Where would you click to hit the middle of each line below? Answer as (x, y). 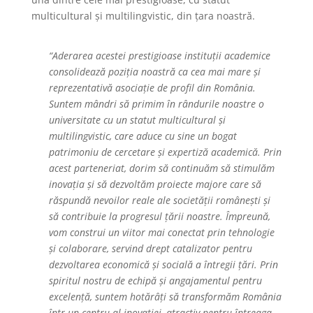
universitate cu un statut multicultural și (137, 120)
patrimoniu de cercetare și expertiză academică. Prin (165, 152)
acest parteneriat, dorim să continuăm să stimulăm (161, 168)
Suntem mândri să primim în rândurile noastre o (156, 104)
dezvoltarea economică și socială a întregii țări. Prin (163, 265)
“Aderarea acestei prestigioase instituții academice (159, 56)
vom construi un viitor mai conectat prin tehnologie (161, 233)
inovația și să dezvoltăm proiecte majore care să (155, 184)
